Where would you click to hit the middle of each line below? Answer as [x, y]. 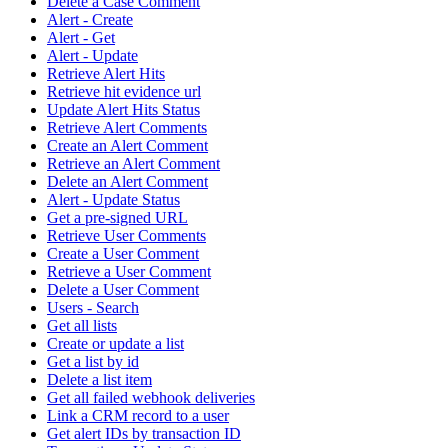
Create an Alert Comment [127, 145]
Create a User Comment [123, 253]
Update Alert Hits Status [123, 109]
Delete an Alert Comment [127, 181]
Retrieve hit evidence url [124, 91]
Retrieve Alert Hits [106, 73]
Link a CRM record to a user [138, 415]
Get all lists [82, 325]
